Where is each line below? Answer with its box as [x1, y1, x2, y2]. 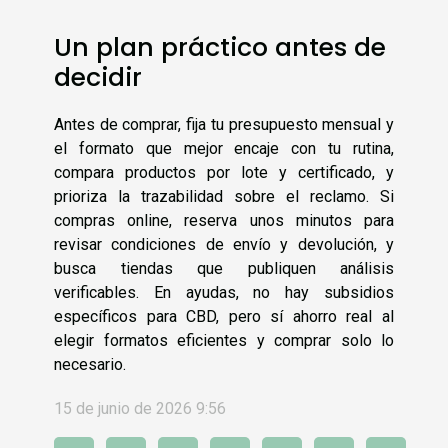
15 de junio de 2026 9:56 [54, 399, 226, 419]
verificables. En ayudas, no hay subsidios [54, 283, 394, 303]
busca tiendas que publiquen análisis [54, 259, 394, 279]
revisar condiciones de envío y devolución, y [54, 235, 394, 255]
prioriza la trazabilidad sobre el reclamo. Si [54, 187, 394, 207]
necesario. [54, 355, 126, 375]
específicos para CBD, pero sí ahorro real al [54, 307, 394, 327]
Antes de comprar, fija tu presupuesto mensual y [54, 115, 394, 135]
